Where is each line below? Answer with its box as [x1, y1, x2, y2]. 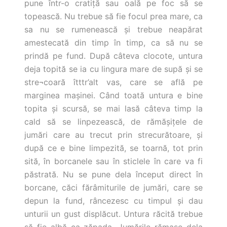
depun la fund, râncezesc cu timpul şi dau [24, 196, 203, 206]
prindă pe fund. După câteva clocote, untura [24, 51, 203, 61]
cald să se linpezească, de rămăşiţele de [24, 117, 203, 127]
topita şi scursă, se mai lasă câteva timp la [24, 103, 203, 113]
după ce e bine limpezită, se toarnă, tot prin [24, 143, 203, 153]
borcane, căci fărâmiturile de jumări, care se [24, 182, 203, 193]
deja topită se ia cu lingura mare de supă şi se [24, 64, 203, 74]
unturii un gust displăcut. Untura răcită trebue [24, 209, 203, 219]
